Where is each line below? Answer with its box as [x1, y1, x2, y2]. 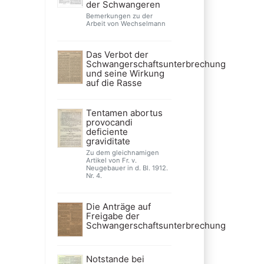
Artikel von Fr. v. [85, 156, 137, 164]
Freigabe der [85, 210, 140, 222]
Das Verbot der [85, 48, 148, 60]
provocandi [85, 116, 133, 128]
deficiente [85, 126, 128, 137]
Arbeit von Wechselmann [85, 19, 166, 28]
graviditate [85, 135, 130, 147]
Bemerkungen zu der [85, 11, 153, 20]
